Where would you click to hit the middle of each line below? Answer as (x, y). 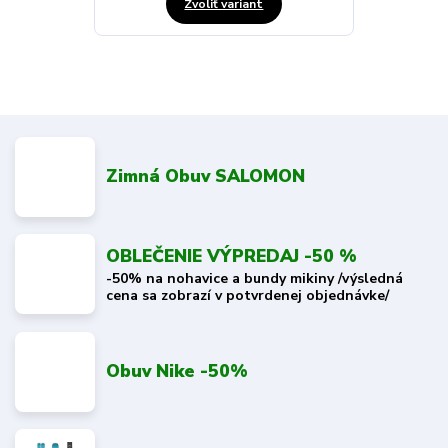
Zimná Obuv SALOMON (206, 175)
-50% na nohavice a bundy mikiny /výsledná (255, 278)
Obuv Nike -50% (177, 370)
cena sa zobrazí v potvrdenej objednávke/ (248, 295)
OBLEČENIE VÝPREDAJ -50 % (232, 256)
